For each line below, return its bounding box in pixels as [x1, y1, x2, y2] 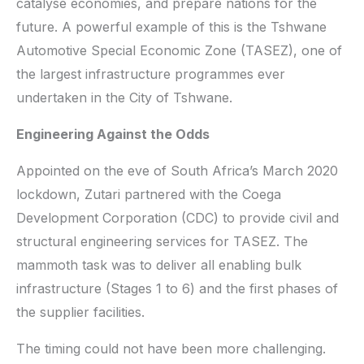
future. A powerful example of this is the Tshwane [16, 18, 327, 35]
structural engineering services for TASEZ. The [16, 232, 308, 249]
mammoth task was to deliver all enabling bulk [16, 256, 301, 273]
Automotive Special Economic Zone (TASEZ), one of [16, 41, 342, 58]
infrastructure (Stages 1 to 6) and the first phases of [16, 279, 338, 297]
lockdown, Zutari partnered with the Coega [16, 185, 281, 202]
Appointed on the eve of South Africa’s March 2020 [16, 162, 338, 179]
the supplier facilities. [16, 303, 145, 320]
